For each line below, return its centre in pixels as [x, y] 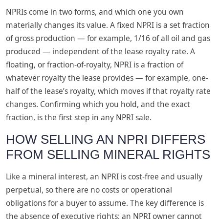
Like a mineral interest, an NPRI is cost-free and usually [104, 177]
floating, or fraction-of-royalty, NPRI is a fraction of [95, 65]
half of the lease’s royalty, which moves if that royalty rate [108, 91]
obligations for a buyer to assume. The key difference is [105, 203]
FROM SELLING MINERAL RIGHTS [108, 155]
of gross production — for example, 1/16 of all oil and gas [108, 38]
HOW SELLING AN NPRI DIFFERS [106, 140]
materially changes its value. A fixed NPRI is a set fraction [108, 25]
